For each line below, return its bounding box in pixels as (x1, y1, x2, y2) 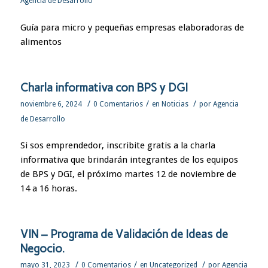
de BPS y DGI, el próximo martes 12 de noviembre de (20, 169, 236, 180)
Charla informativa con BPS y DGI (20, 80, 188, 95)
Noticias (161, 99, 188, 108)
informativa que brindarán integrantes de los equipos (20, 154, 238, 166)
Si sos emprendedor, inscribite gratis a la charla (20, 140, 215, 151)
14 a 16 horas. (20, 183, 77, 194)
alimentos (20, 36, 62, 47)
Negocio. (20, 242, 65, 255)
